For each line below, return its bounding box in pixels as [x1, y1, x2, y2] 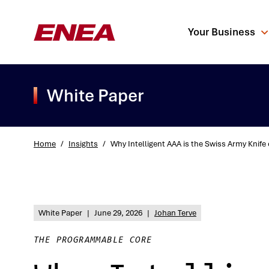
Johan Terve [154, 207, 196, 218]
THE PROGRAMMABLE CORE [34, 235, 153, 245]
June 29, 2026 [94, 207, 142, 218]
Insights [68, 138, 98, 149]
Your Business [187, 25, 255, 38]
